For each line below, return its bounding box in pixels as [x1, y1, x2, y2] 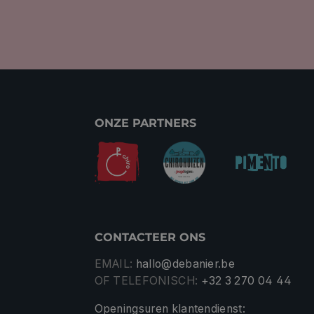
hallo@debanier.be [135, 257, 235, 271]
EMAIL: [94, 257, 133, 271]
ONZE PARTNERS [94, 115, 196, 130]
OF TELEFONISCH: [94, 274, 198, 287]
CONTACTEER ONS [94, 229, 205, 244]
